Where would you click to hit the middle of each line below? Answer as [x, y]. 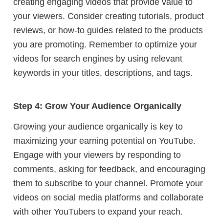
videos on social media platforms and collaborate [108, 198]
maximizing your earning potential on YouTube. [104, 141]
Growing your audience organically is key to [98, 127]
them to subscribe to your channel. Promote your [108, 184]
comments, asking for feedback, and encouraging [109, 169]
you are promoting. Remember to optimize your [105, 45]
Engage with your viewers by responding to [97, 155]
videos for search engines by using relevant [98, 59]
